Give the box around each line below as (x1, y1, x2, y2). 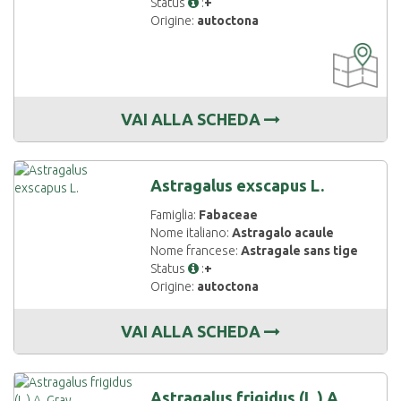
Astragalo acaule (232, 226, 335, 240)
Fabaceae (199, 208, 259, 222)
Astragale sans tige (241, 243, 359, 258)
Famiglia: (150, 208, 200, 222)
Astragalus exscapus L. (150, 176, 325, 194)
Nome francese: (150, 243, 242, 258)
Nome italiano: (150, 226, 233, 240)
